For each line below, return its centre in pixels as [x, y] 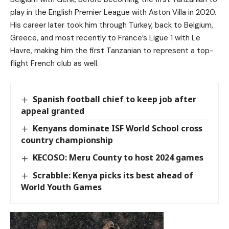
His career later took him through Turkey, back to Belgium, [112, 25]
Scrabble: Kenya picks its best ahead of [113, 175]
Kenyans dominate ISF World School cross [118, 129]
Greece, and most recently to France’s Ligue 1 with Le [105, 38]
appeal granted [53, 111]
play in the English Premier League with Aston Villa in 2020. [113, 13]
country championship [67, 140]
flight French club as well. [54, 64]
